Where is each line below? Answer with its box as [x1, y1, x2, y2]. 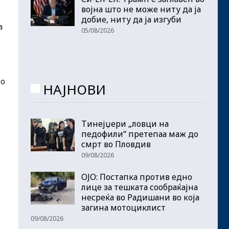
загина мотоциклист [81, 202, 166, 214]
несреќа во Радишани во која [81, 192, 199, 203]
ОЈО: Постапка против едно [81, 171, 192, 183]
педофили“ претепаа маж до [81, 128, 198, 140]
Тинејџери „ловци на [81, 118, 169, 130]
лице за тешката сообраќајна [81, 181, 198, 193]
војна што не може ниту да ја [81, 3, 201, 15]
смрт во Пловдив [81, 139, 151, 150]
